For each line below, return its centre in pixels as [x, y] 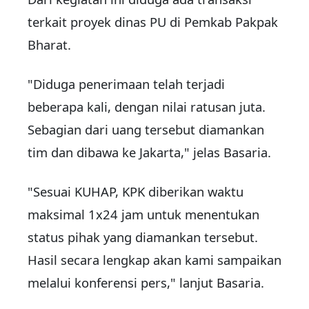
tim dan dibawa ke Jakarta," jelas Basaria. [149, 152]
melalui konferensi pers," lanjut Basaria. [146, 283]
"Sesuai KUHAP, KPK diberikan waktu [136, 192]
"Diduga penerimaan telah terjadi [126, 84]
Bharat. [49, 45]
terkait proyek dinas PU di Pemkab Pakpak [153, 22]
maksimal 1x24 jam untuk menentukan [143, 215]
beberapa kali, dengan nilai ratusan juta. [147, 107]
